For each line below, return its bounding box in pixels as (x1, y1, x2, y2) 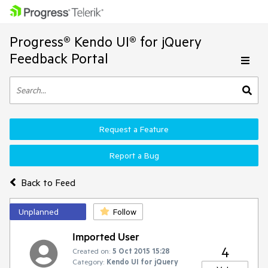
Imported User (72, 230, 139, 243)
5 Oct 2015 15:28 (112, 246, 170, 255)
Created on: (72, 246, 110, 255)
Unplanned (19, 206, 59, 217)
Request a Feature (99, 124, 169, 135)
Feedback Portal (10, 50, 108, 67)
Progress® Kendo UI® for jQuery (10, 33, 202, 50)
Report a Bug (109, 150, 159, 161)
